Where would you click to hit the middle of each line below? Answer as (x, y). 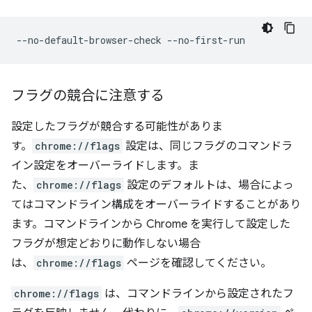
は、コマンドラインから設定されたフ (198, 294)
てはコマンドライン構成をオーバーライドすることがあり (156, 204)
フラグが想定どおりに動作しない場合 (106, 243)
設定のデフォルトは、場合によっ (209, 185)
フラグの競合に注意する (88, 95)
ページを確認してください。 (198, 263)
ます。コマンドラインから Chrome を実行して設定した (151, 224)
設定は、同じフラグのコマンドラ (208, 146)
